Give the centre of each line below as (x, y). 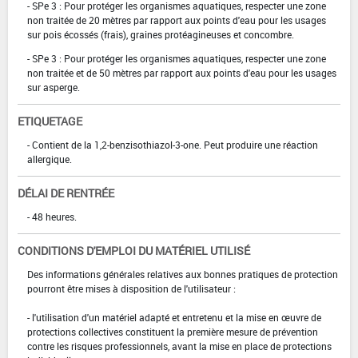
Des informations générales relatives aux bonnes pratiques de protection (183, 274)
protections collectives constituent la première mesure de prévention (173, 331)
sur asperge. (54, 87)
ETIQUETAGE (50, 121)
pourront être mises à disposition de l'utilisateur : (131, 288)
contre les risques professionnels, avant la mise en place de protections (179, 346)
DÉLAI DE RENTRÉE (66, 193)
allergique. (50, 159)
